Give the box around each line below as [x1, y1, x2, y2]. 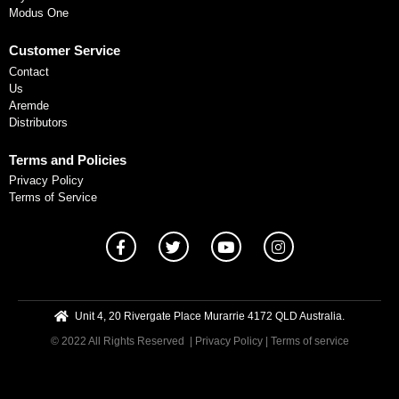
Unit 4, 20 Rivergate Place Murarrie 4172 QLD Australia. [74, 310, 345, 323]
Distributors [9, 115, 68, 129]
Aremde [9, 98, 49, 112]
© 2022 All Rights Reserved [50, 335, 190, 348]
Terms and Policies [9, 151, 126, 167]
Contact [9, 64, 49, 78]
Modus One [9, 6, 69, 20]
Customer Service [9, 43, 120, 59]
